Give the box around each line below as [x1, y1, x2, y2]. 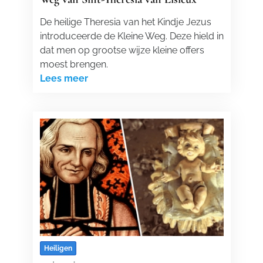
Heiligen [43, 244, 72, 252]
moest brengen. [39, 59, 108, 70]
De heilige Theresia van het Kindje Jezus [39, 16, 211, 28]
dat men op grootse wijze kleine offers [39, 45, 204, 56]
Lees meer [39, 73, 88, 84]
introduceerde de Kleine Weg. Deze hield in [39, 31, 224, 42]
